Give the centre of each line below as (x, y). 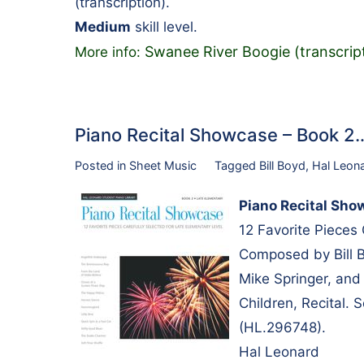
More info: (110, 52)
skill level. (164, 27)
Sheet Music (163, 166)
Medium (103, 27)
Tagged (236, 166)
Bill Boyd (282, 166)
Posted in (102, 166)
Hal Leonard (279, 351)
